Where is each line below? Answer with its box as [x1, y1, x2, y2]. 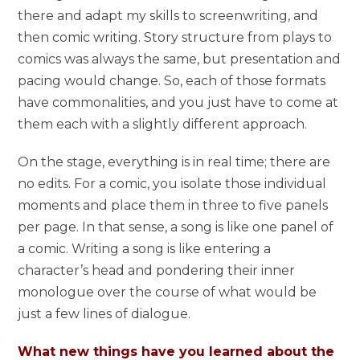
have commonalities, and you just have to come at [18, 94, 339, 110]
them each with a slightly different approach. [18, 116, 308, 132]
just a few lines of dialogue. [18, 305, 191, 321]
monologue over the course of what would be [18, 284, 317, 300]
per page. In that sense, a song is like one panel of [18, 219, 334, 235]
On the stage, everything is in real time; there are [18, 153, 331, 170]
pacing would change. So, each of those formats [18, 72, 326, 88]
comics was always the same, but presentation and [18, 51, 342, 67]
